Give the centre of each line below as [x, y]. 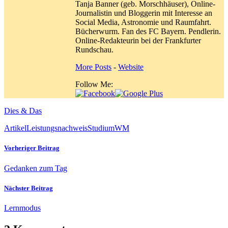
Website [131, 67]
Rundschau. [94, 50]
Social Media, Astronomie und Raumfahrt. [143, 22]
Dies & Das [23, 111]
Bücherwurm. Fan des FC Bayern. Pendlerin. [148, 32]
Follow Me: [94, 84]
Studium [101, 128]
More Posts [93, 67]
